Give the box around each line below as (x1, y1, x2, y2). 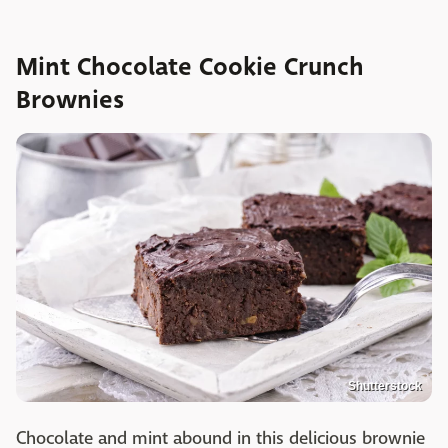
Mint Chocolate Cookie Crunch (16, 49, 364, 86)
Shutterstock (348, 378, 422, 393)
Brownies (16, 82, 124, 119)
